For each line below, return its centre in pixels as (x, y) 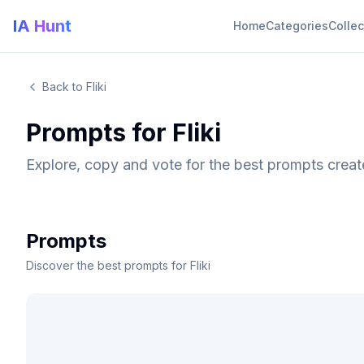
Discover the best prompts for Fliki (118, 265)
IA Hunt (42, 26)
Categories (297, 26)
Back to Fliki (74, 87)
